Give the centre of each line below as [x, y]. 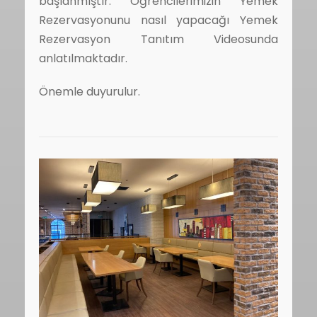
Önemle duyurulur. [90, 92]
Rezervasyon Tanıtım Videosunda [158, 39]
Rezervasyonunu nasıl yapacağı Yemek [158, 20]
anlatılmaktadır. [83, 58]
